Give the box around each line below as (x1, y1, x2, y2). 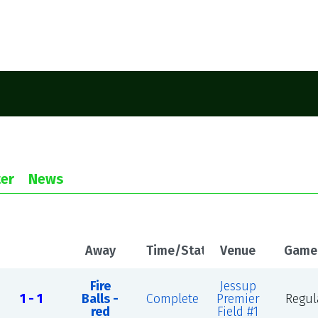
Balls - (82, 291, 119, 307)
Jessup (219, 278, 256, 294)
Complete (146, 291, 199, 307)
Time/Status (146, 243, 219, 258)
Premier (216, 291, 260, 307)
